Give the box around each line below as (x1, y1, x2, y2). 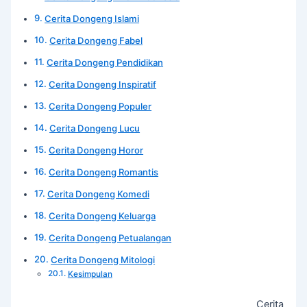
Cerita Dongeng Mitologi (51, 254, 156, 266)
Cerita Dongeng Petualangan (49, 232, 172, 244)
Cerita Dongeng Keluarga (49, 210, 156, 222)
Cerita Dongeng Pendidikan (47, 57, 164, 69)
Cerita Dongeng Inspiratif (49, 79, 157, 90)
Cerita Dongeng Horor (49, 145, 144, 156)
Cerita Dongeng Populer (49, 101, 152, 112)
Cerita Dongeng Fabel (49, 35, 143, 47)
